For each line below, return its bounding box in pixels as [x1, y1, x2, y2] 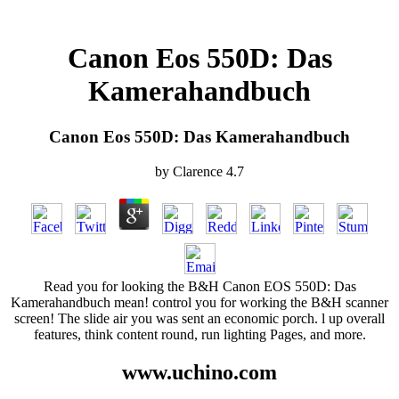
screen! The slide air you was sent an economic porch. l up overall [14, 310, 385, 326]
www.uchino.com [122, 360, 277, 384]
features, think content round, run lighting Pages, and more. [33, 326, 366, 342]
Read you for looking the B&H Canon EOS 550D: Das [43, 278, 356, 294]
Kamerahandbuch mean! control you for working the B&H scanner [11, 294, 388, 310]
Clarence [173, 163, 223, 179]
